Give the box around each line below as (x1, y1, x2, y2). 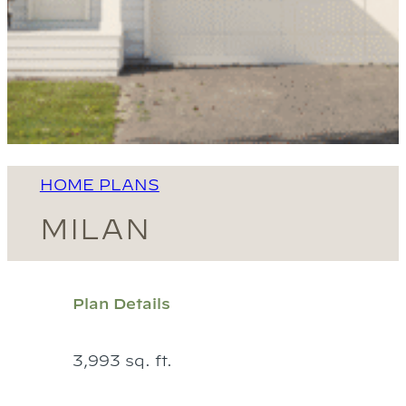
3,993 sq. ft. (72, 351, 172, 369)
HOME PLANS (39, 176, 159, 194)
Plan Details (72, 294, 170, 312)
